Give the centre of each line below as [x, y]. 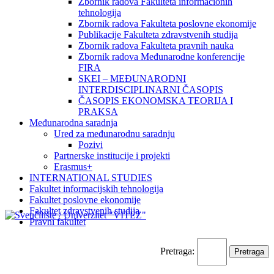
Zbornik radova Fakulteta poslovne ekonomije [167, 24]
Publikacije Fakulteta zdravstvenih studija [158, 35]
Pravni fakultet [57, 222]
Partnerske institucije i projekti [112, 156]
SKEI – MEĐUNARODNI [132, 79]
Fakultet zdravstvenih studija [84, 211]
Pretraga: [177, 251]
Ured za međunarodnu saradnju [114, 134]
